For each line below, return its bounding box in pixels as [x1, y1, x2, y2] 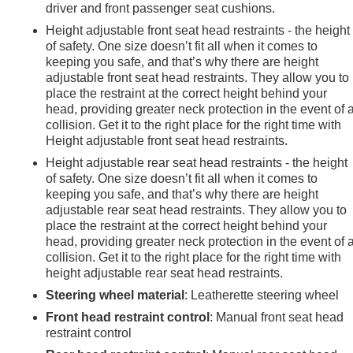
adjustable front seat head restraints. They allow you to [46, 70, 350, 84]
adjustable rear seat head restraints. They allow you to [46, 203, 347, 217]
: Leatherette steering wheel [184, 288, 340, 302]
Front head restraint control [46, 310, 210, 324]
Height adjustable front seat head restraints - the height [46, 23, 351, 37]
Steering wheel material [46, 288, 185, 302]
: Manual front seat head [210, 310, 344, 324]
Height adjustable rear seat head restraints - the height [46, 155, 348, 169]
